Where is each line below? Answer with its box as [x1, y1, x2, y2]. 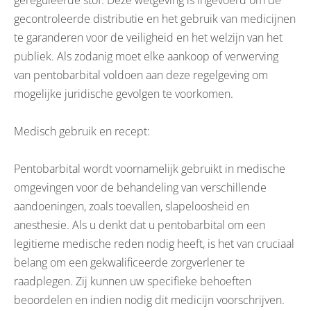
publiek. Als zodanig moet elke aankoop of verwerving [14, 49, 278, 64]
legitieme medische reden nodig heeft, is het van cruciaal [14, 236, 294, 251]
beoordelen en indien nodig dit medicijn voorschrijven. [14, 292, 285, 308]
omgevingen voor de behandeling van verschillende [14, 180, 267, 195]
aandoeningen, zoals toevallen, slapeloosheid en [14, 199, 249, 214]
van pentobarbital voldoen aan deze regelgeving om [14, 67, 268, 83]
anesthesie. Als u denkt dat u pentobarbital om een [14, 217, 265, 233]
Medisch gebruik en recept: [14, 124, 150, 139]
